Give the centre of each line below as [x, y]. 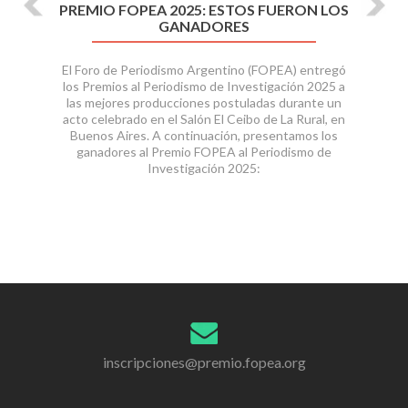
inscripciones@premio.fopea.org [204, 362]
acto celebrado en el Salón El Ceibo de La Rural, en [204, 119]
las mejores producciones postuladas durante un [204, 103]
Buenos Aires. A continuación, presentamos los [204, 136]
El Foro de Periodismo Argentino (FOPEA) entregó [204, 70]
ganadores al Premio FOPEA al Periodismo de [204, 152]
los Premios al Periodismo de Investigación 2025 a [204, 87]
